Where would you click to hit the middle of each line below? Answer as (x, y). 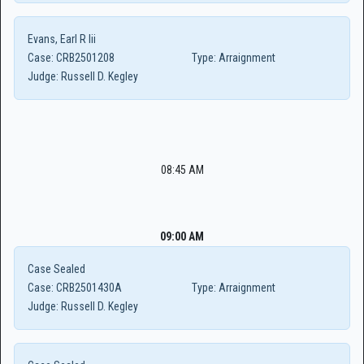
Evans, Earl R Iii (62, 39)
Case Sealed (56, 269)
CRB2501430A (88, 288)
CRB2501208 (84, 58)
